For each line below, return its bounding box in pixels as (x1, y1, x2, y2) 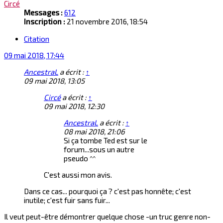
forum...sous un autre (64, 145, 134, 154)
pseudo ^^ (64, 154, 96, 163)
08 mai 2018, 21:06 (64, 127, 125, 136)
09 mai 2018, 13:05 (24, 76, 85, 86)
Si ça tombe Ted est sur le (64, 136, 147, 145)
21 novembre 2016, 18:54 (65, 16, 148, 26)
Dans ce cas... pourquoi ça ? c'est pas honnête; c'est (24, 187, 191, 196)
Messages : (24, 7, 63, 17)
